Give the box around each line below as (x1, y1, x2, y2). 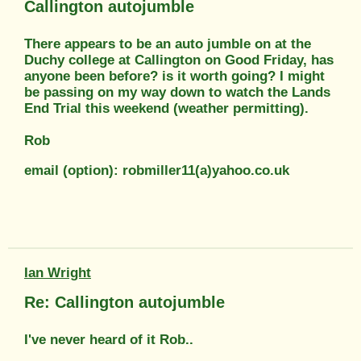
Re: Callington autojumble (24, 293, 225, 311)
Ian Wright (24, 264, 91, 280)
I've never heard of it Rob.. (24, 331, 193, 347)
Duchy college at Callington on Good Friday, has (24, 52, 334, 68)
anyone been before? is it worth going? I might (24, 68, 325, 84)
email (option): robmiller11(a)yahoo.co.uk (24, 162, 289, 178)
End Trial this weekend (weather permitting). (24, 100, 309, 116)
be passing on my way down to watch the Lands (24, 84, 330, 100)
